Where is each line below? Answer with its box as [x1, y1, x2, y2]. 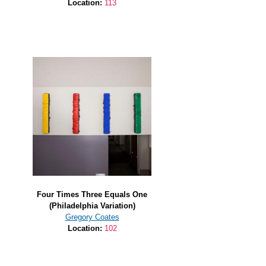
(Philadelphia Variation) [49, 201, 135, 210]
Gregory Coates [65, 212, 119, 221]
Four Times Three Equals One [37, 189, 147, 199]
